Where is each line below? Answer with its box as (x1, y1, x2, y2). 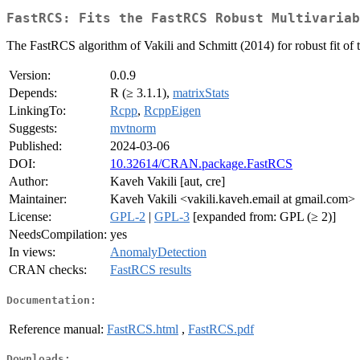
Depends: (9, 86, 57, 100)
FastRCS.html (107, 321, 178, 336)
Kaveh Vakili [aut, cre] (110, 174, 225, 189)
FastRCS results (110, 263, 191, 277)
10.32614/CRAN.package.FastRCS (110, 157, 292, 171)
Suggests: (9, 121, 57, 136)
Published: (9, 139, 62, 153)
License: (9, 210, 51, 224)
